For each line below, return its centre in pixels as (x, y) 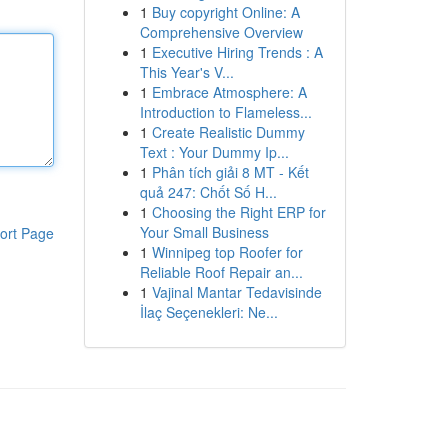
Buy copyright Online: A (225, 12)
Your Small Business (204, 232)
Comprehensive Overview (221, 32)
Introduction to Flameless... (225, 112)
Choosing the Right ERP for (238, 212)
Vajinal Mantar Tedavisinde (236, 292)
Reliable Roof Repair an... (221, 272)
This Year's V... (186, 72)
